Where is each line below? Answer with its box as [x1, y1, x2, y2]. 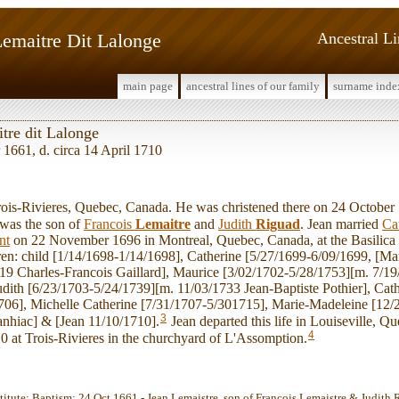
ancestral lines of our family [186, 79, 320, 93]
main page [123, 79, 173, 93]
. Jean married [300, 216, 382, 232]
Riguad [256, 216, 300, 232]
